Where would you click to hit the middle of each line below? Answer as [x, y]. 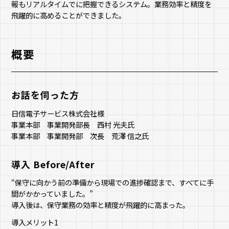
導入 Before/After [53, 164]
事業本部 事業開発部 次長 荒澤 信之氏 [80, 135]
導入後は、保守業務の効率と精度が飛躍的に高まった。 [101, 205]
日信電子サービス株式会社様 [58, 113]
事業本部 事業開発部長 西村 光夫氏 [73, 124]
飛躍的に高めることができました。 [69, 15]
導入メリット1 [35, 222]
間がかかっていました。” [52, 194]
